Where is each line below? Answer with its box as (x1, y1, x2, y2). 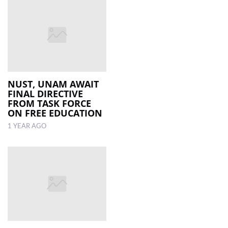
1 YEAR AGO (8, 123, 46, 130)
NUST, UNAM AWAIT (8, 78, 99, 91)
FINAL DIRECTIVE (8, 88, 83, 100)
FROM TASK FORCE (8, 97, 91, 110)
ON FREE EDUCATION (8, 107, 102, 120)
